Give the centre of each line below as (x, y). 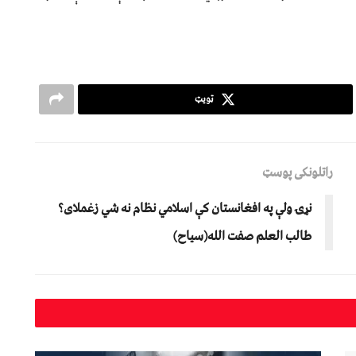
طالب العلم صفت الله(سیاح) (242, 236)
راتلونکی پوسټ (298, 172)
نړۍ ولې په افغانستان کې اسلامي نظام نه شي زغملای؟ (185, 208)
